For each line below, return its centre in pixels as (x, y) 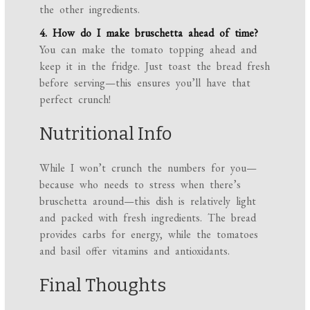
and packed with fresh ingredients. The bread (148, 217)
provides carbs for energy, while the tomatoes (149, 234)
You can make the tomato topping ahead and (148, 49)
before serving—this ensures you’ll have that (145, 82)
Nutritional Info (106, 134)
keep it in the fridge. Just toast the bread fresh (155, 66)
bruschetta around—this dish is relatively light (148, 201)
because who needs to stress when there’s (140, 184)
